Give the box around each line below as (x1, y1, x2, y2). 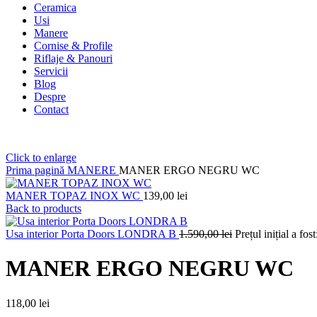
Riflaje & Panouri (34, 52, 113, 64)
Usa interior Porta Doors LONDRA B (6, 227, 179, 240)
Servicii (34, 64, 68, 77)
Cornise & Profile (34, 39, 113, 52)
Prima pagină (6, 163, 67, 176)
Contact (34, 103, 69, 115)
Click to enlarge (6, 151, 76, 163)
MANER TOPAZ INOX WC (6, 189, 143, 202)
